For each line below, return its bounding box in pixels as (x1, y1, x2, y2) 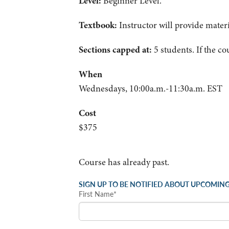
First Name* (78, 189, 117, 199)
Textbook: (78, 19, 119, 32)
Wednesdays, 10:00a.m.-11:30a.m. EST (78, 82, 222, 95)
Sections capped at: (78, 43, 152, 56)
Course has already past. (78, 156, 169, 169)
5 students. (151, 43, 196, 56)
